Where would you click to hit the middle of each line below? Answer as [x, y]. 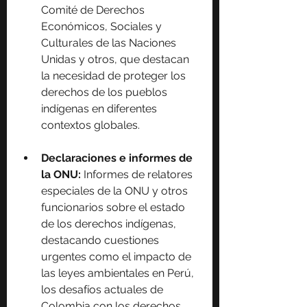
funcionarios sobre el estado [114, 208]
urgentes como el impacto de [118, 257]
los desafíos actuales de [103, 290]
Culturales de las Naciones [110, 43]
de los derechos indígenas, [110, 224]
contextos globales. [90, 125]
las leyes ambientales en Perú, [119, 273]
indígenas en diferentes [100, 109]
